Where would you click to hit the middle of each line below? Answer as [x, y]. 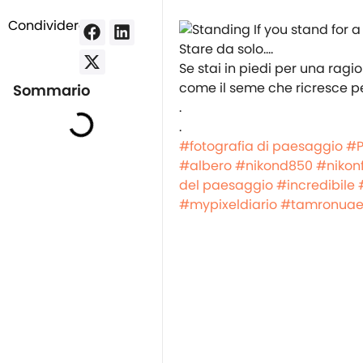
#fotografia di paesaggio [261, 146]
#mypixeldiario [228, 204]
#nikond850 [274, 165]
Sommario [52, 91]
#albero [205, 165]
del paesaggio [226, 185]
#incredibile [316, 185]
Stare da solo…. [226, 49]
